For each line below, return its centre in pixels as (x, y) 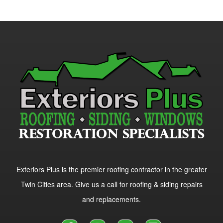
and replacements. (111, 199)
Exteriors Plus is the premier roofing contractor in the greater (111, 169)
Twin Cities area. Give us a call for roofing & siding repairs (111, 184)
